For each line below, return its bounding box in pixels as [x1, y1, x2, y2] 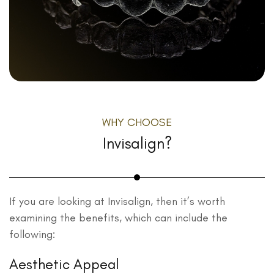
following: [9, 227, 55, 241]
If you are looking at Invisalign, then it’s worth [9, 194, 225, 208]
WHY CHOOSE [102, 115, 172, 129]
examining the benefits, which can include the [9, 210, 228, 224]
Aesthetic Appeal [9, 254, 119, 273]
